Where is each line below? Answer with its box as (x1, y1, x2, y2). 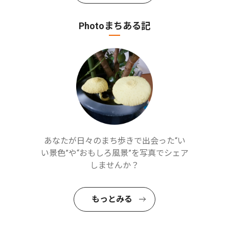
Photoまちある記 (79, 20, 150, 31)
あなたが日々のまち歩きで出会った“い (43, 136, 186, 146)
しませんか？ (90, 161, 139, 170)
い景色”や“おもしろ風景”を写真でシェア (40, 148, 189, 158)
